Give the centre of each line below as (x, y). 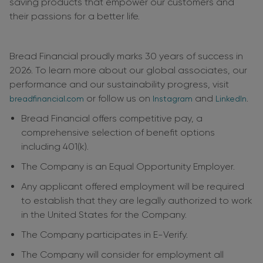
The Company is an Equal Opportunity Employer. (128, 167)
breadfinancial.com (47, 99)
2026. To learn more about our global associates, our (128, 70)
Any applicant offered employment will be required (133, 187)
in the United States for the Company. (104, 215)
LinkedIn (231, 99)
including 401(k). (55, 147)
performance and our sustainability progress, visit (119, 85)
